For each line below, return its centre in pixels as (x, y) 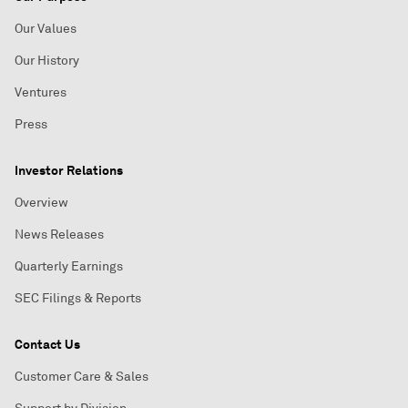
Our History (47, 61)
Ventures (41, 92)
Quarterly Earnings (69, 266)
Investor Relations (69, 170)
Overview (41, 203)
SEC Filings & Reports (78, 298)
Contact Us (47, 344)
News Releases (59, 235)
